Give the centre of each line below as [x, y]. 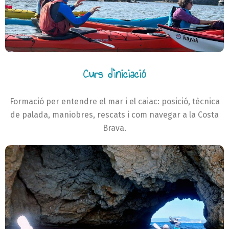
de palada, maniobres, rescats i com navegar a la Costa [114, 115]
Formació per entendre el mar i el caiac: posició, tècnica [114, 102]
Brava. [114, 128]
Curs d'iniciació [114, 74]
